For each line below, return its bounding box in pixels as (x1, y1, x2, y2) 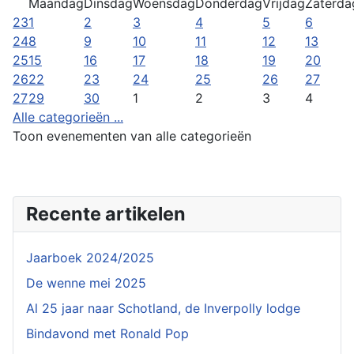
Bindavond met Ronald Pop (26, 326, 189, 341)
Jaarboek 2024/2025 (26, 250, 154, 265)
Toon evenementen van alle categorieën (13, 128, 251, 144)
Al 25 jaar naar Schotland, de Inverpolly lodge (26, 300, 300, 316)
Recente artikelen (26, 202, 186, 225)
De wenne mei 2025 (26, 275, 146, 291)
